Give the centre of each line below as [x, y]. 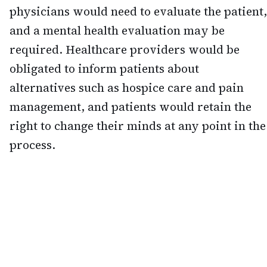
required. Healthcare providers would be [125, 50]
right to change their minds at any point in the [138, 126]
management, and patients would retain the [131, 107]
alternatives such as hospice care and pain [127, 88]
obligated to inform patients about [104, 69]
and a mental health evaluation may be [117, 31]
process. [32, 145]
